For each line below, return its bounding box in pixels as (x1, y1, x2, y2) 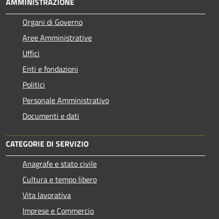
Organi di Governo (22, 16, 83, 28)
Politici (22, 79, 45, 90)
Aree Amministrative (22, 32, 92, 44)
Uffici (22, 47, 40, 59)
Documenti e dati (22, 110, 79, 122)
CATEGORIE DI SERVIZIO (6, 138, 88, 150)
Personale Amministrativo (22, 94, 109, 106)
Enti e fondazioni (22, 63, 78, 75)
